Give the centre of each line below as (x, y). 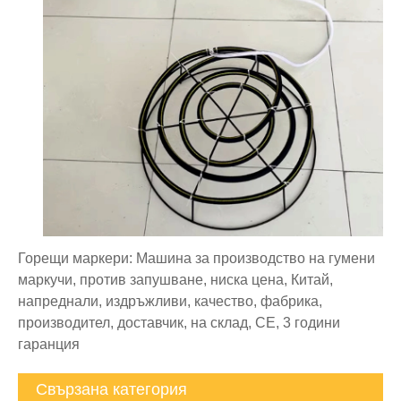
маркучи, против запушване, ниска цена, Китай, (175, 279)
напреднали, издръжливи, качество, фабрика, (170, 301)
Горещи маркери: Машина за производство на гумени (196, 258)
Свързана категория (111, 389)
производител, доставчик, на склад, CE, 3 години (179, 322)
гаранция (49, 344)
